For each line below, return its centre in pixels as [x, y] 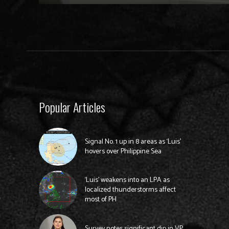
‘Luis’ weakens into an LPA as [127, 180]
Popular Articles [72, 107]
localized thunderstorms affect [130, 190]
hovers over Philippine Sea [123, 152]
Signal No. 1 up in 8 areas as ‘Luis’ [133, 142]
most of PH [100, 200]
